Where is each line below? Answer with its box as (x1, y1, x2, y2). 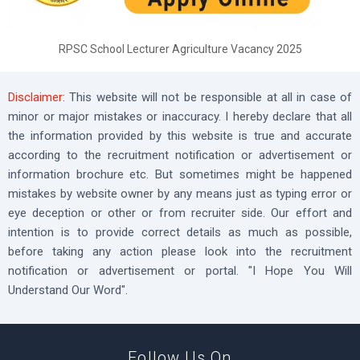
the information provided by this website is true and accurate (8, 128, 352, 143)
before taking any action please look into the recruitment (8, 243, 352, 259)
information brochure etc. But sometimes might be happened (8, 166, 352, 182)
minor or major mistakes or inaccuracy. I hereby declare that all (8, 108, 352, 124)
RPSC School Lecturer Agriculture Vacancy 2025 (58, 42, 302, 55)
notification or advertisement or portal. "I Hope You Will (8, 263, 352, 278)
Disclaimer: (8, 89, 65, 104)
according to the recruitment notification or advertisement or (8, 147, 352, 162)
